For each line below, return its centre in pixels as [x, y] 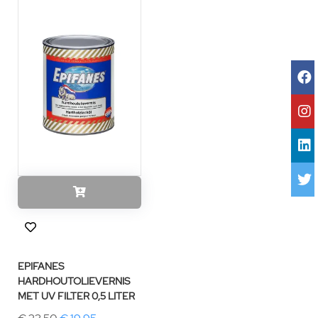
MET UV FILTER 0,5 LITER [76, 296]
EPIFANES [41, 266]
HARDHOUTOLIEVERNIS [74, 281]
